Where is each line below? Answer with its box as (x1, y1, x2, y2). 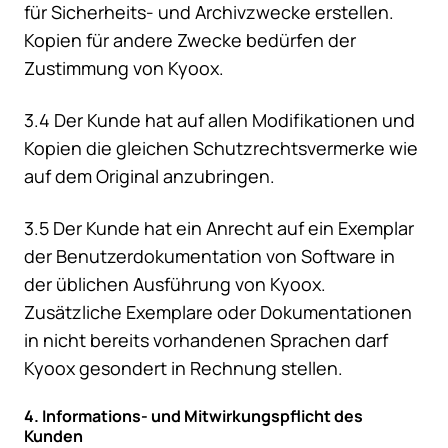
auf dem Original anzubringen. (24, 164, 275, 189)
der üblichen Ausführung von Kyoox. (24, 272, 326, 297)
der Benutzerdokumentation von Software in (24, 244, 395, 269)
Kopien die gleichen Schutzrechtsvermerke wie (24, 136, 418, 161)
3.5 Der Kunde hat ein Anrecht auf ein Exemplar (24, 216, 414, 241)
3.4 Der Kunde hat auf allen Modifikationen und (24, 108, 415, 133)
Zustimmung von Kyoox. (24, 56, 224, 81)
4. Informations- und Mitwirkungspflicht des (24, 405, 363, 428)
